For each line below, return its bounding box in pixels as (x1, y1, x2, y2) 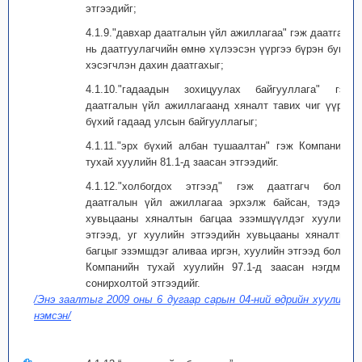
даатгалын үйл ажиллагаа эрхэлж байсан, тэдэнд (86, 196, 352, 208)
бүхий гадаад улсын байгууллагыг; (86, 116, 258, 128)
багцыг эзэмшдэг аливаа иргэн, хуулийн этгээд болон (86, 245, 352, 257)
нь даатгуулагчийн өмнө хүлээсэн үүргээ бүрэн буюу (86, 43, 352, 55)
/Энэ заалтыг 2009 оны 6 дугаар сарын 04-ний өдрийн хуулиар (34, 293, 352, 305)
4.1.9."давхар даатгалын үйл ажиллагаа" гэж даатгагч (86, 27, 352, 39)
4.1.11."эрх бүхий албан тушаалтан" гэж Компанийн (86, 140, 352, 152)
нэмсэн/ (34, 309, 71, 322)
